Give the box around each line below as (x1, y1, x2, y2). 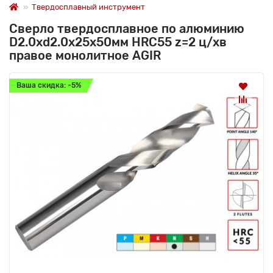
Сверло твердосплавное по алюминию (9, 21, 244, 36)
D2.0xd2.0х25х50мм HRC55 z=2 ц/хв (9, 34, 227, 49)
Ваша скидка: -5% (16, 80, 81, 90)
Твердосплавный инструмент (32, 2, 145, 12)
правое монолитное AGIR (9, 48, 161, 63)
